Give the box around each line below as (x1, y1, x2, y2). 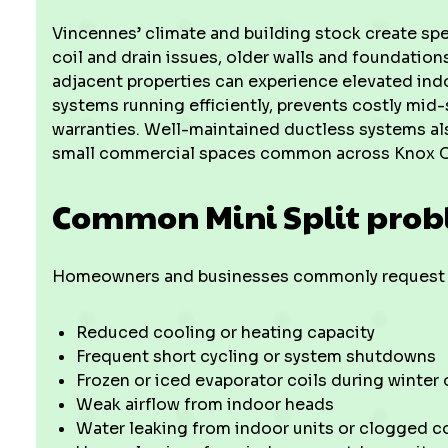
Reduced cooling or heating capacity (76, 322, 375, 343)
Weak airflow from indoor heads (76, 394, 334, 415)
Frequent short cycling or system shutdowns (76, 346, 436, 367)
